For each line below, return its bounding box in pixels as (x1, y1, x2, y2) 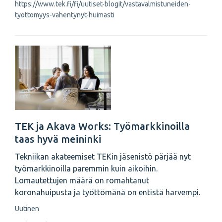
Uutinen (15, 205, 39, 213)
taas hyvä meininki (15, 133, 101, 145)
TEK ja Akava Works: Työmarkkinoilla (15, 120, 190, 132)
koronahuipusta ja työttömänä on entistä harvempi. (15, 188, 200, 197)
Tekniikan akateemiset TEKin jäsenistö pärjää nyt (15, 152, 191, 162)
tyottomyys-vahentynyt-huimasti (15, 11, 114, 19)
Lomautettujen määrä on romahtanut (15, 176, 149, 185)
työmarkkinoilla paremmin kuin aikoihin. (15, 164, 158, 173)
